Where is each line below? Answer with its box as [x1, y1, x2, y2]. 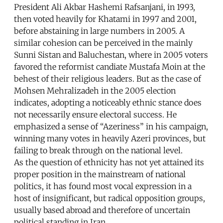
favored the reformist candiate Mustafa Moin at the [14, 62, 205, 72]
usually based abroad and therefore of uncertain [14, 205, 190, 216]
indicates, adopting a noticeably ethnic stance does [14, 98, 202, 108]
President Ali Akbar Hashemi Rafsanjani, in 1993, [14, 2, 195, 12]
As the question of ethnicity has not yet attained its [14, 157, 204, 168]
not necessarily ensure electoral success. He [14, 110, 177, 120]
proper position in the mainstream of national [14, 169, 186, 180]
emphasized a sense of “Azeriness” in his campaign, [14, 121, 208, 132]
